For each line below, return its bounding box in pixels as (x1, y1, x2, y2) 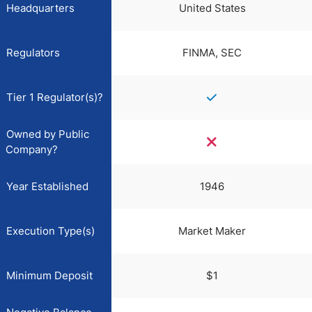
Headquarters (6, 1, 75, 15)
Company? (6, 143, 58, 156)
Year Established (6, 180, 88, 193)
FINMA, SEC (182, 46, 242, 59)
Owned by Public (6, 127, 89, 141)
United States (178, 1, 246, 15)
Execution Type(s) (6, 224, 95, 237)
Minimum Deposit (6, 269, 93, 282)
